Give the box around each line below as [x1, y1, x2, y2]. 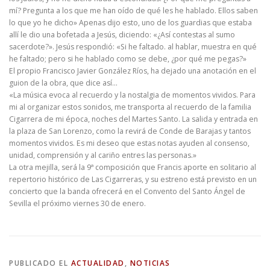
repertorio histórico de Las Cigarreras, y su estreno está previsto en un [9, 174, 257, 185]
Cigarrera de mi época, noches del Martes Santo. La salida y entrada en [9, 114, 258, 125]
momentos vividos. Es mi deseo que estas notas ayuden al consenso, [9, 138, 250, 149]
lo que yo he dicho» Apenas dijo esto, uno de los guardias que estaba [9, 17, 252, 28]
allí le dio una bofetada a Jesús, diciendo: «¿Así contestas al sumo [9, 30, 235, 40]
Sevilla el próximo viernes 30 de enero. [9, 198, 146, 209]
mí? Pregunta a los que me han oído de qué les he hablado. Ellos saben [9, 5, 258, 16]
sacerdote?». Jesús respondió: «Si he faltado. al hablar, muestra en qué [9, 42, 257, 52]
